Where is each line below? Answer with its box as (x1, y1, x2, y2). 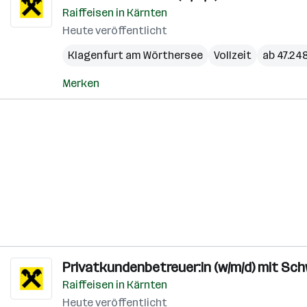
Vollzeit (214, 49, 251, 62)
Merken (62, 77, 99, 90)
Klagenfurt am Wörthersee (68, 49, 203, 62)
